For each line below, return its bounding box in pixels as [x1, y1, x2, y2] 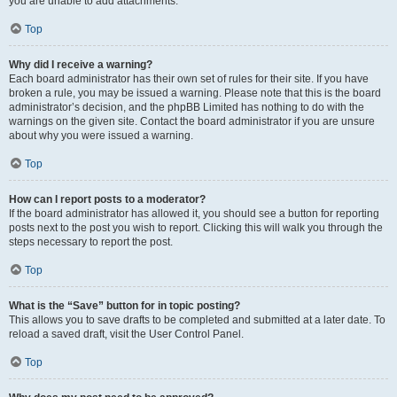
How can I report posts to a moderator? [9, 193, 206, 206]
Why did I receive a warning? [9, 58, 152, 71]
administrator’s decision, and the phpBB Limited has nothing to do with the [9, 101, 364, 113]
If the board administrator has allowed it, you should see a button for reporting [9, 207, 379, 220]
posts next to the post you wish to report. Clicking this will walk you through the [9, 222, 383, 234]
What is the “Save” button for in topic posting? [9, 300, 240, 312]
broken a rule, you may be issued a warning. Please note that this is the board [9, 87, 381, 99]
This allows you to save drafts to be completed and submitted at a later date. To [9, 314, 385, 326]
